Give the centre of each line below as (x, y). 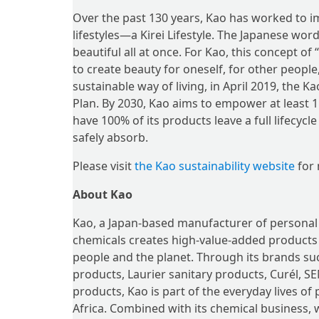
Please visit (104, 166)
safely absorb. (110, 137)
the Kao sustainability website (215, 166)
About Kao (103, 194)
